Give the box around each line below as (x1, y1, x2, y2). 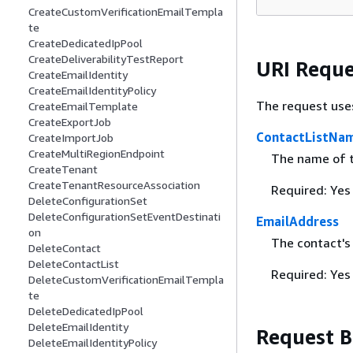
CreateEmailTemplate (28, 99, 138, 113)
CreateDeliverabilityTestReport (28, 52, 184, 66)
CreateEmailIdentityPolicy (28, 84, 156, 98)
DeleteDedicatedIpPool (28, 304, 143, 318)
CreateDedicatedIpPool (28, 36, 143, 50)
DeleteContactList (28, 257, 119, 271)
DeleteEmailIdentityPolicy (28, 336, 157, 350)
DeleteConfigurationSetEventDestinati (28, 210, 221, 224)
